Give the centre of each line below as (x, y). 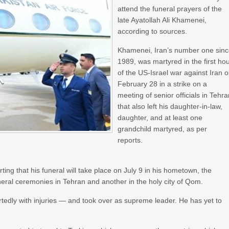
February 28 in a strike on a (163, 84)
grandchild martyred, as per (163, 129)
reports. (130, 140)
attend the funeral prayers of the (170, 9)
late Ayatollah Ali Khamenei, (162, 20)
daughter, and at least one (160, 118)
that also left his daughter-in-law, (170, 106)
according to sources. (153, 31)
